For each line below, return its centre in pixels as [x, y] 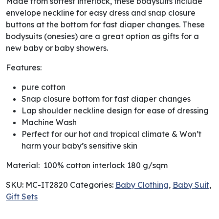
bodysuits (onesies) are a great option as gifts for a [102, 36]
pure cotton [44, 87]
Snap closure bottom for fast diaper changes [106, 99]
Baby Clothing [142, 185]
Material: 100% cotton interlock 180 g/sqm [87, 165]
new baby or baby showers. [57, 48]
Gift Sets [22, 196]
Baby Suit [191, 185]
